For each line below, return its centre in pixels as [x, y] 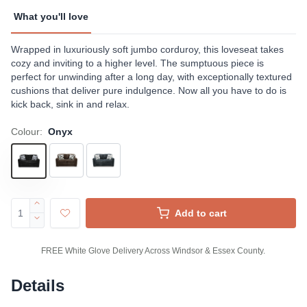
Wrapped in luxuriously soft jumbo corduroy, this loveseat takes [147, 49]
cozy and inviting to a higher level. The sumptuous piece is [137, 63]
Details [38, 285]
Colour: [27, 132]
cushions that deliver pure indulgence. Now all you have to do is [149, 90]
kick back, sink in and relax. [70, 104]
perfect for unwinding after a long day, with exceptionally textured [151, 77]
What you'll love [51, 16]
